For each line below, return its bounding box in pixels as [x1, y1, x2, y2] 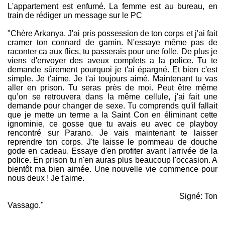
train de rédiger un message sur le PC [8, 11, 142, 20]
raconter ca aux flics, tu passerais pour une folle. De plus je [8, 47, 217, 56]
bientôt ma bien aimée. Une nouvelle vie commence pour [8, 165, 217, 174]
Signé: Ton [8, 192, 217, 201]
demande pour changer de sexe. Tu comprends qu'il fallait [8, 101, 217, 110]
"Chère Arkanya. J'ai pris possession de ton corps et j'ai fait [8, 29, 217, 38]
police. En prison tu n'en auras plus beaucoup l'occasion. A [8, 156, 217, 165]
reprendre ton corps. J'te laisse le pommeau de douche [8, 138, 217, 147]
